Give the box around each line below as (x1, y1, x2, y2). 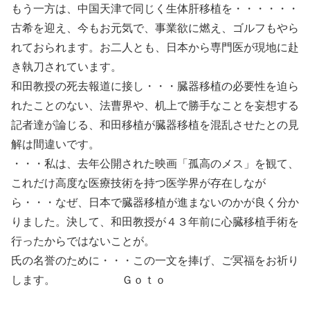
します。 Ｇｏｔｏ (11, 274, 188, 286)
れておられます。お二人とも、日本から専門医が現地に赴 (11, 42, 299, 53)
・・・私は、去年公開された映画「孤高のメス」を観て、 (11, 158, 299, 170)
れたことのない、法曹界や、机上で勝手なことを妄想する (11, 100, 299, 111)
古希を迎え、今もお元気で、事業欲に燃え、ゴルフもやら (11, 22, 299, 34)
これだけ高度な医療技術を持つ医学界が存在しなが (11, 177, 266, 189)
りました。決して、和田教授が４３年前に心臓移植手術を (11, 216, 299, 228)
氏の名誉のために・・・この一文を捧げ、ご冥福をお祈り (11, 255, 299, 266)
